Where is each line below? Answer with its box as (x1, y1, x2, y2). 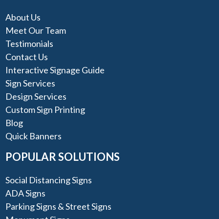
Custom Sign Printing (5, 104, 86, 115)
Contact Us (5, 51, 48, 62)
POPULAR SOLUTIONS (5, 150, 120, 164)
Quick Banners (5, 130, 62, 141)
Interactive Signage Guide (5, 64, 105, 75)
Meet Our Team (5, 24, 66, 36)
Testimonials (5, 38, 54, 49)
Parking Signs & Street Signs (5, 201, 112, 212)
